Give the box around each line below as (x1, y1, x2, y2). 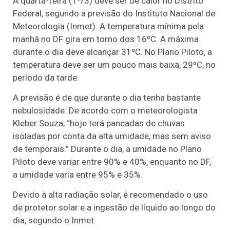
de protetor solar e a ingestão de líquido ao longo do (13, 202, 216, 213)
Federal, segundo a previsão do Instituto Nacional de (13, 8, 215, 18)
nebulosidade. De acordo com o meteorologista (13, 105, 198, 116)
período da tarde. (13, 72, 79, 83)
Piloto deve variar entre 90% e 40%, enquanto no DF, (13, 156, 211, 167)
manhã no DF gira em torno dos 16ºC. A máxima (13, 33, 199, 44)
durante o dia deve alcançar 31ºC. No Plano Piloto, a (13, 46, 212, 57)
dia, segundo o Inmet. (13, 215, 96, 226)
